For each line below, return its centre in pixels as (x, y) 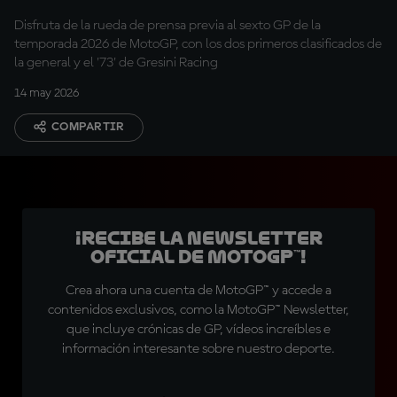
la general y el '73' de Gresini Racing (116, 63)
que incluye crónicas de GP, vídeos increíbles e (198, 330)
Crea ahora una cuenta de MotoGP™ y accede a (198, 291)
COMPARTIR (88, 127)
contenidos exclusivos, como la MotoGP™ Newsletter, (198, 310)
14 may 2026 (47, 93)
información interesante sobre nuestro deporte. (198, 349)
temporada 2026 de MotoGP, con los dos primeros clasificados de (198, 44)
